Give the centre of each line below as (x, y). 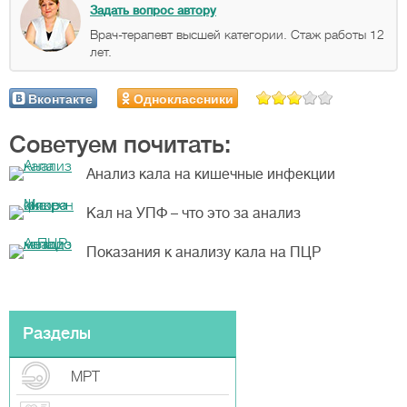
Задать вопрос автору (153, 10)
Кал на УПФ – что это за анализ (194, 213)
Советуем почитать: (120, 145)
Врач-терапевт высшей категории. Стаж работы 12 (237, 35)
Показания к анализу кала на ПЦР (203, 253)
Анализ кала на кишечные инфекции (211, 174)
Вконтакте (60, 98)
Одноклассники (184, 98)
